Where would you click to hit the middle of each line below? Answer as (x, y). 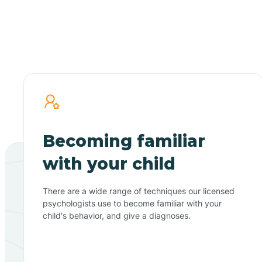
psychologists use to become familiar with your (132, 203)
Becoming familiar (124, 141)
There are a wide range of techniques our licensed (139, 191)
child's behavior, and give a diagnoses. (117, 215)
